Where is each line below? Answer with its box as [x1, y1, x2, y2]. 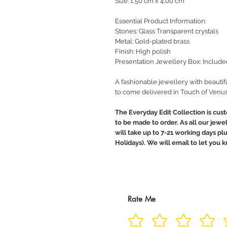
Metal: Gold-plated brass [115, 37, 190, 46]
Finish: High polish [115, 48, 171, 56]
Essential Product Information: [115, 17, 206, 25]
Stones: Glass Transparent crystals [115, 27, 218, 35]
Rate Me [128, 194, 156, 204]
